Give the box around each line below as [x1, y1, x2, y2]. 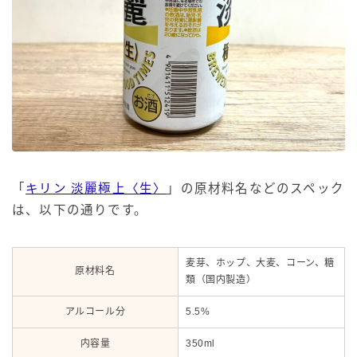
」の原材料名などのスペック [167, 181, 345, 195]
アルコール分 [65, 305, 126, 317]
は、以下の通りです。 [12, 202, 147, 217]
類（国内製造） [186, 273, 259, 285]
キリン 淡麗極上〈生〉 [25, 181, 167, 195]
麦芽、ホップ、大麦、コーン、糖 [186, 257, 335, 269]
